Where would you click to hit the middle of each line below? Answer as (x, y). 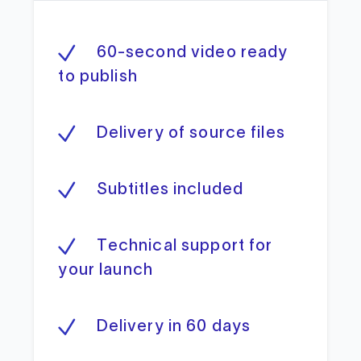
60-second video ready (192, 53)
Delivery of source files (191, 133)
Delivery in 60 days (174, 327)
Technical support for (185, 246)
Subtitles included (170, 190)
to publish (98, 77)
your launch (106, 270)
